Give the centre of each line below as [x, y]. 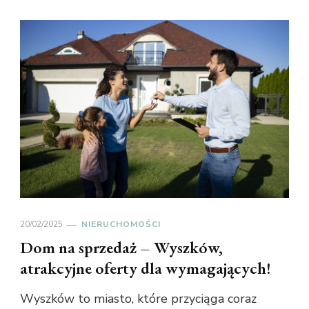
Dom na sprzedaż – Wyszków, [121, 248]
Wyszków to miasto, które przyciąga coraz [138, 299]
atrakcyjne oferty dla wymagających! [146, 268]
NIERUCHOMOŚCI [121, 225]
